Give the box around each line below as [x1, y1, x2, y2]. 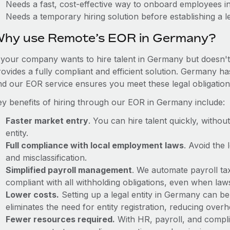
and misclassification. [5, 152, 87, 163]
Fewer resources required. [5, 214, 115, 224]
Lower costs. [5, 189, 59, 200]
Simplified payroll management [5, 165, 132, 175]
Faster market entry [5, 116, 88, 126]
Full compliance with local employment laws [5, 140, 184, 150]
